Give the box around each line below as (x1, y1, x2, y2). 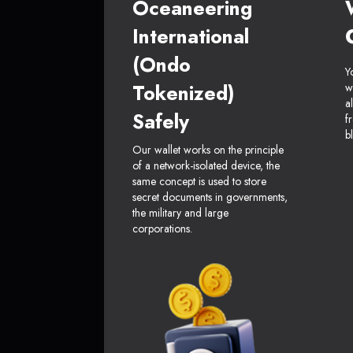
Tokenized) (132, 79, 235, 108)
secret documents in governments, (132, 189, 288, 206)
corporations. (132, 221, 192, 237)
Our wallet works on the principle (132, 142, 284, 158)
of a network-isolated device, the (132, 158, 280, 174)
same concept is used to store (132, 173, 266, 190)
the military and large (132, 205, 229, 221)
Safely (132, 107, 189, 136)
